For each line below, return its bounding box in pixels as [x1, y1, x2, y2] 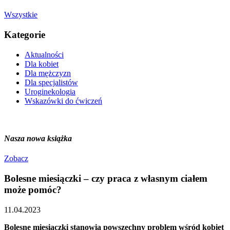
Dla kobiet [25, 59, 59, 68]
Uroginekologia [25, 87, 75, 96]
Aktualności [25, 50, 64, 59]
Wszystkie [4, 10, 37, 20]
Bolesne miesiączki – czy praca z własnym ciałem [4, 173, 207, 184]
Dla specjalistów [25, 78, 78, 87]
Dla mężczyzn [25, 68, 71, 78]
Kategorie [4, 29, 45, 41]
